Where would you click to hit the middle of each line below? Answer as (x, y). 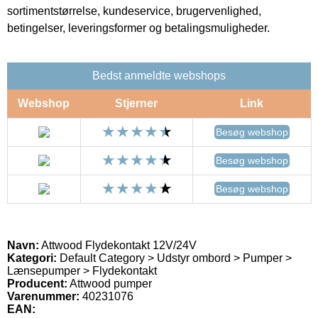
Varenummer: (43, 296)
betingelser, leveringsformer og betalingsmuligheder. (138, 28)
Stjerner (136, 103)
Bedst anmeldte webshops (159, 75)
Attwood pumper (111, 283)
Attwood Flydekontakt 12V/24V (118, 245)
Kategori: (32, 258)
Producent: (37, 283)
